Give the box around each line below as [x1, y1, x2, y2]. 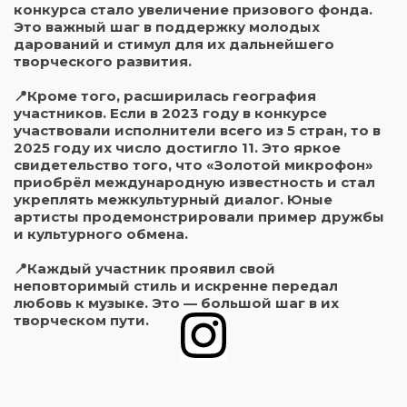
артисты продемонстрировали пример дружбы [14, 208, 384, 225]
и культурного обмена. [14, 225, 188, 243]
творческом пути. [14, 312, 149, 329]
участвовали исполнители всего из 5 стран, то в [14, 122, 381, 139]
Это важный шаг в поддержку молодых [14, 18, 320, 35]
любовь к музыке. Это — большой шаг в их [14, 294, 339, 312]
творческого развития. [14, 53, 192, 70]
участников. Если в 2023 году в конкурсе [14, 104, 327, 122]
